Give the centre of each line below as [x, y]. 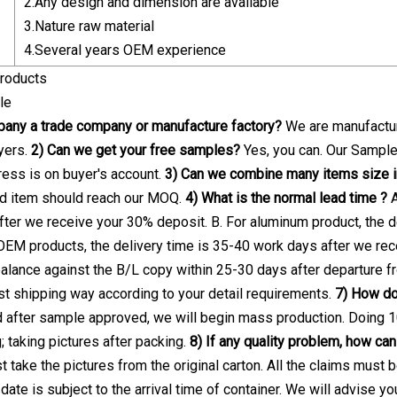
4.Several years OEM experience [125, 50]
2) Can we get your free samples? [136, 150]
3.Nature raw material [89, 26]
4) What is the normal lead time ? [286, 198]
